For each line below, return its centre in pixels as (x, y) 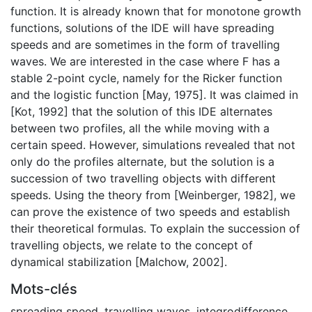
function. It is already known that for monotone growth (156, 11)
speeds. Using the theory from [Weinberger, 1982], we (153, 195)
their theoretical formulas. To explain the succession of (155, 228)
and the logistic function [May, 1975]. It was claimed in (154, 94)
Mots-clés (44, 289)
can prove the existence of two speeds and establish (150, 211)
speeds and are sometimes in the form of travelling (145, 44)
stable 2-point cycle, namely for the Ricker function (146, 78)
